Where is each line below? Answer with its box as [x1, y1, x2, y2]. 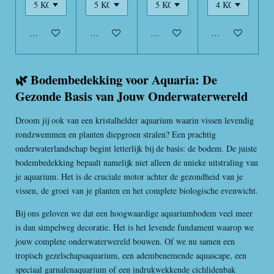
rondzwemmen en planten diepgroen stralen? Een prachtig [15, 128, 216, 140]
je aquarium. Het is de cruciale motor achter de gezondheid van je [15, 170, 243, 182]
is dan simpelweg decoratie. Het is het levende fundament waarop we [15, 221, 254, 233]
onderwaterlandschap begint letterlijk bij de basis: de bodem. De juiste [15, 142, 257, 154]
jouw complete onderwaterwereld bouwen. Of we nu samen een [15, 235, 235, 247]
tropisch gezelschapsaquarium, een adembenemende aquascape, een [15, 249, 246, 261]
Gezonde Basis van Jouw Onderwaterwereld [15, 86, 248, 105]
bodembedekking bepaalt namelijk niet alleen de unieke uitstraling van [15, 156, 258, 168]
